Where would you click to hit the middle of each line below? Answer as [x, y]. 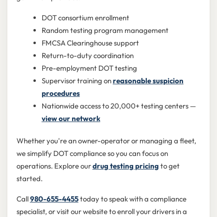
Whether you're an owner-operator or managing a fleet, [106, 140]
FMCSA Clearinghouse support [90, 43]
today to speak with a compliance [132, 199]
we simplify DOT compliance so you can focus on [92, 153]
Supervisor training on [77, 81]
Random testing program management [105, 31]
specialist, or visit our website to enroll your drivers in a [101, 211]
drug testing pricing [125, 166]
